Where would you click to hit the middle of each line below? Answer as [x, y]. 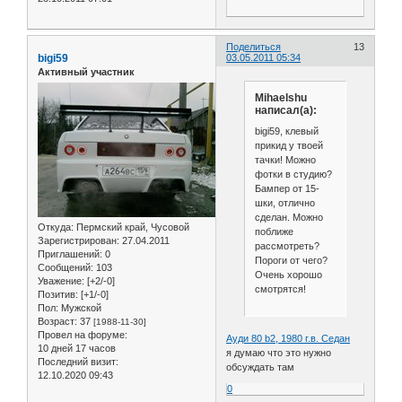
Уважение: [61, 281]
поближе [274, 232]
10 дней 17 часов [77, 349]
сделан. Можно [288, 218]
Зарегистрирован [77, 241]
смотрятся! [280, 289]
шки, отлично [284, 203]
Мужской [80, 308]
